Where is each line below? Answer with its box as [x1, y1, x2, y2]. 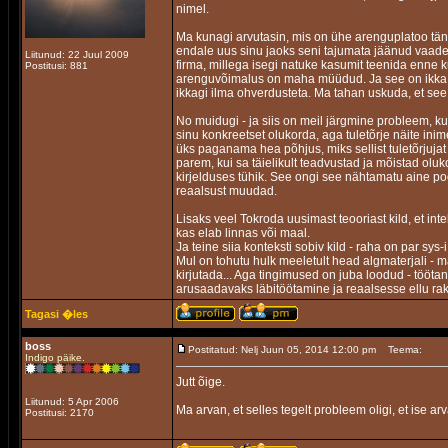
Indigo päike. [25, 352, 85, 363]
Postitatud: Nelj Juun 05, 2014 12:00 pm [188, 344, 376, 355]
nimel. [176, 2, 209, 16]
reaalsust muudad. [176, 184, 277, 198]
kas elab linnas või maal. [176, 226, 310, 240]
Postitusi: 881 [25, 60, 88, 71]
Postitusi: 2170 [25, 407, 94, 418]
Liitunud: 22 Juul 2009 [25, 49, 129, 60]
